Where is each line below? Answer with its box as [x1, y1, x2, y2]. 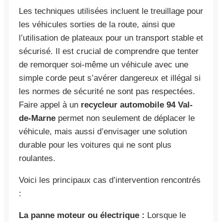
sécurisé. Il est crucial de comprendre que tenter [19, 46, 199, 56]
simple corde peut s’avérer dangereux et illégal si [19, 73, 201, 83]
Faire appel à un [19, 100, 81, 110]
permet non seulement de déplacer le [55, 113, 195, 123]
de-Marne [19, 113, 55, 123]
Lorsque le [145, 210, 186, 220]
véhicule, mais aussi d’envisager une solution [19, 126, 187, 136]
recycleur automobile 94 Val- [81, 100, 193, 110]
